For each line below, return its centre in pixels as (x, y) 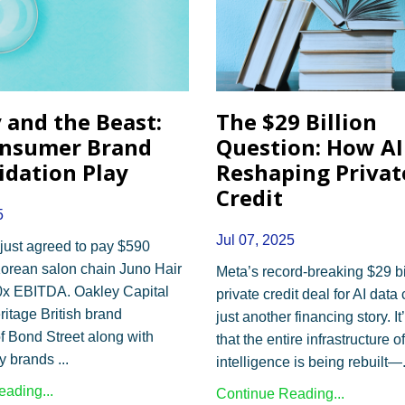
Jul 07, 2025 (255, 240)
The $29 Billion (297, 121)
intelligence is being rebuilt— (309, 362)
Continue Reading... (280, 393)
